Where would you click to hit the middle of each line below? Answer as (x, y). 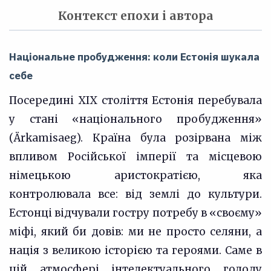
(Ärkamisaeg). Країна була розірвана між (135, 138)
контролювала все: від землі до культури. (135, 194)
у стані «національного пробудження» (135, 119)
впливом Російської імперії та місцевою (135, 157)
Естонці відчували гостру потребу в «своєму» (135, 213)
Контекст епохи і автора (135, 16)
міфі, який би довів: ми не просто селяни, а (135, 232)
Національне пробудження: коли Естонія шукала (134, 57)
